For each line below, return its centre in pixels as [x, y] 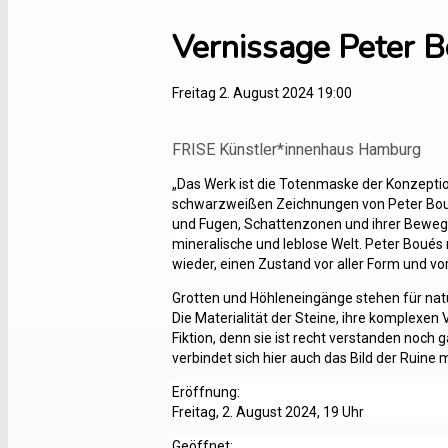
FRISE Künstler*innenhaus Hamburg [296, 149]
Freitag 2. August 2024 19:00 [262, 92]
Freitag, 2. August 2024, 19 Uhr [268, 411]
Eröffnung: [206, 391]
